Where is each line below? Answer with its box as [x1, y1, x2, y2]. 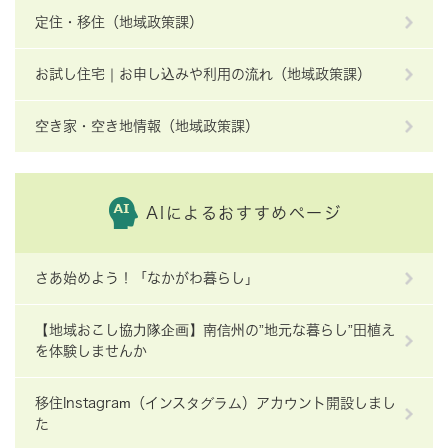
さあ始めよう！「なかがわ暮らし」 [35, 271, 259, 286]
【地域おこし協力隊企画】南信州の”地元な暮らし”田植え [35, 323, 395, 338]
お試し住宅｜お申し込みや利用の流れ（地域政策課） [35, 67, 371, 82]
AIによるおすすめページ [146, 205, 342, 222]
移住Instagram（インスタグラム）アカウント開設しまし [35, 396, 396, 411]
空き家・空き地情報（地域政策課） [35, 119, 259, 134]
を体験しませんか [35, 344, 147, 359]
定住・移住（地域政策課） [35, 15, 203, 30]
